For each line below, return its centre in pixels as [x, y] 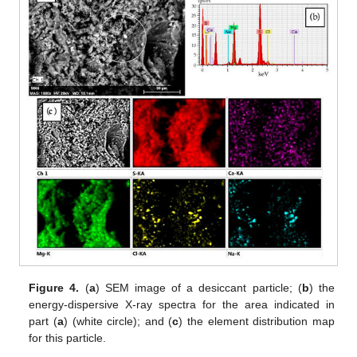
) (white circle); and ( [118, 322]
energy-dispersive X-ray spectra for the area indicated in [182, 305]
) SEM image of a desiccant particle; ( [198, 288]
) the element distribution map [257, 322]
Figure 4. [54, 288]
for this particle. [68, 338]
